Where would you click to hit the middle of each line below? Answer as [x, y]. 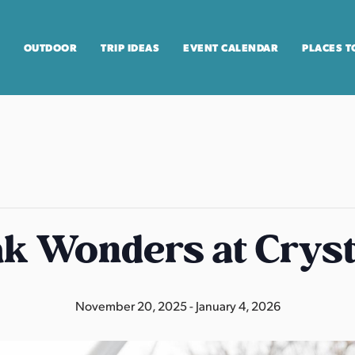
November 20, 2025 [131, 305]
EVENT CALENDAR [231, 47]
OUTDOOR [50, 47]
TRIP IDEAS [130, 47]
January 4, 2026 [238, 305]
